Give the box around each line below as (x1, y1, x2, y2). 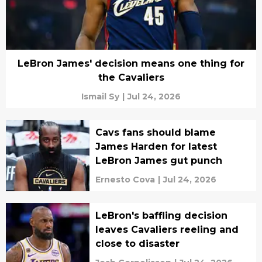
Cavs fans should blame (95, 127, 216, 138)
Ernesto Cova (95, 174, 155, 185)
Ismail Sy (81, 91, 119, 102)
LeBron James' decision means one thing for (18, 58, 244, 69)
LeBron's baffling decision (95, 210, 227, 221)
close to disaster (95, 238, 180, 249)
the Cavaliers (98, 72, 164, 83)
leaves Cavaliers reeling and (95, 224, 239, 235)
